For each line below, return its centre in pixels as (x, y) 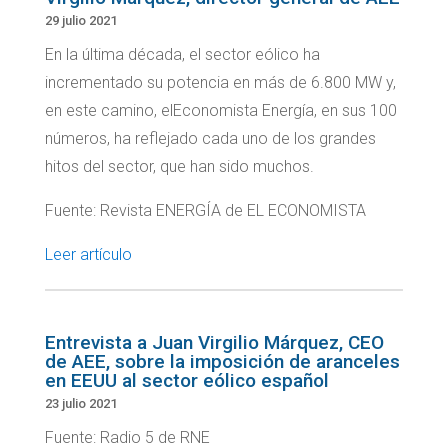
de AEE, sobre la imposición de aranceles (222, 362)
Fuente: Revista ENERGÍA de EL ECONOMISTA (205, 211)
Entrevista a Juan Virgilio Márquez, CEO (214, 343)
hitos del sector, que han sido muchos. (179, 167)
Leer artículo (88, 255)
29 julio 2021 (80, 21)
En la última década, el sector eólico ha (182, 55)
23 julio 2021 (80, 404)
